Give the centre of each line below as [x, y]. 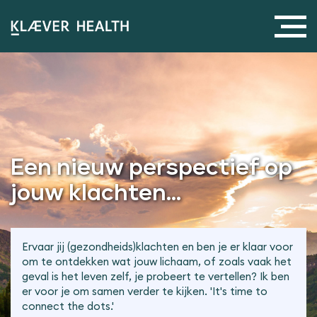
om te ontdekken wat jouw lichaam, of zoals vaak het [157, 261]
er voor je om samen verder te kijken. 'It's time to [145, 291]
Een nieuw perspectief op [151, 168]
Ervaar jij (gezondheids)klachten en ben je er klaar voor [157, 247]
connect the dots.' [68, 306]
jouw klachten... [96, 194]
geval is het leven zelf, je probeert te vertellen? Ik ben [156, 276]
